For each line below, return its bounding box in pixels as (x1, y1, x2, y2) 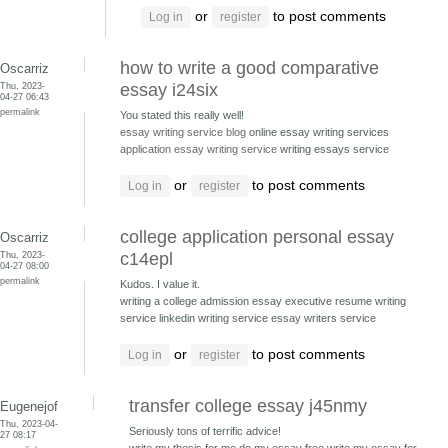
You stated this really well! (120, 109, 244, 121)
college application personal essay (120, 227, 394, 247)
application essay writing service (120, 143, 277, 155)
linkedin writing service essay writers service (159, 312, 376, 324)
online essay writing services (246, 126, 389, 138)
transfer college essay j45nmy (129, 396, 367, 416)
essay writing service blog (120, 126, 246, 138)
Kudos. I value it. (120, 278, 200, 290)
